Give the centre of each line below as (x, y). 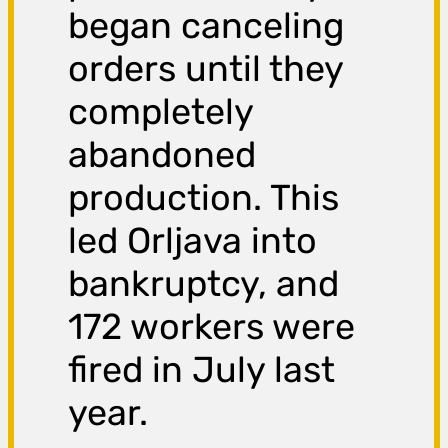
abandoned (162, 155)
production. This (204, 198)
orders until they (206, 69)
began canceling (206, 26)
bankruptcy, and (204, 284)
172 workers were (212, 327)
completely (161, 112)
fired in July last (202, 370)
